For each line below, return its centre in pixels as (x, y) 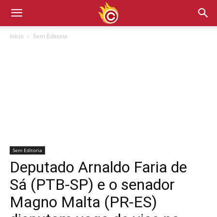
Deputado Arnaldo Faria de (98, 167)
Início (17, 36)
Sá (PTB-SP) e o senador (92, 185)
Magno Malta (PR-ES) (83, 202)
